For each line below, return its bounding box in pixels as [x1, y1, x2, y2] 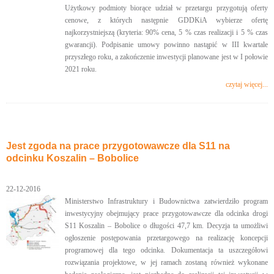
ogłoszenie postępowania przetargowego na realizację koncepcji [64, 234, 268, 242]
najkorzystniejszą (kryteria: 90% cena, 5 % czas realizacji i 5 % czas [64, 28, 268, 37]
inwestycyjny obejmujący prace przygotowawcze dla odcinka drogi [64, 209, 268, 218]
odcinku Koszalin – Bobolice [6, 153, 139, 163]
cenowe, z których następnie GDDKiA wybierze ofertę [64, 16, 268, 24]
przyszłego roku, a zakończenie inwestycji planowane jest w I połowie [64, 53, 268, 61]
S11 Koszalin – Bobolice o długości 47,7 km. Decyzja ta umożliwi [64, 221, 268, 230]
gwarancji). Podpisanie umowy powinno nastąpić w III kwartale [64, 40, 268, 49]
